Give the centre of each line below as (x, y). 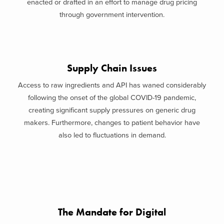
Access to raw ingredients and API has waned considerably (112, 85)
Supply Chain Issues (112, 68)
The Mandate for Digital (112, 212)
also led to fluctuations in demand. (112, 135)
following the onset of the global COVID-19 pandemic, (112, 97)
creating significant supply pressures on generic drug (112, 110)
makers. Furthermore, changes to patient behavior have (112, 122)
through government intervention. (112, 15)
